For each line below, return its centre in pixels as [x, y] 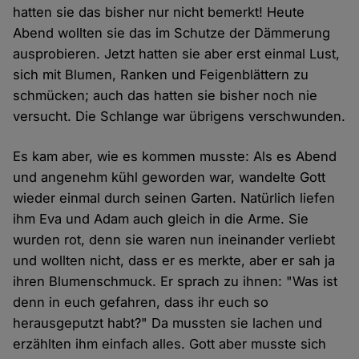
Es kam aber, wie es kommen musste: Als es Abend [175, 157]
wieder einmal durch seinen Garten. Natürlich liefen [174, 198]
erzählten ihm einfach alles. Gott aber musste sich [170, 344]
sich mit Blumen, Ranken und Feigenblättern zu [161, 75]
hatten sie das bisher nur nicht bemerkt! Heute [159, 12]
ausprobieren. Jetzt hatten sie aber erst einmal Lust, [177, 54]
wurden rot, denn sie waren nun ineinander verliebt [174, 240]
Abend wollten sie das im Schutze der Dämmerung [172, 33]
